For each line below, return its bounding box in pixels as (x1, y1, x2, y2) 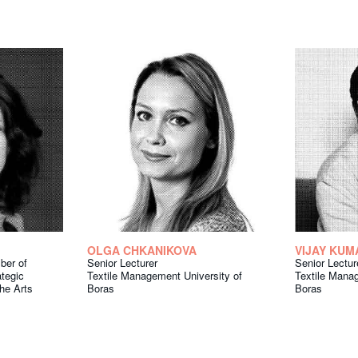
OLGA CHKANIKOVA (87, 242, 197, 259)
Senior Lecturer (87, 255, 157, 271)
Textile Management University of (87, 268, 242, 284)
